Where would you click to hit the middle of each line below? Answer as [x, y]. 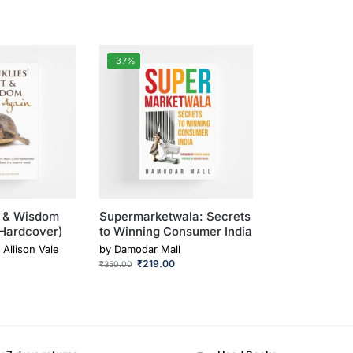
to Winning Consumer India [175, 232]
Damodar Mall [147, 249]
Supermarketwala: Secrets [175, 217]
